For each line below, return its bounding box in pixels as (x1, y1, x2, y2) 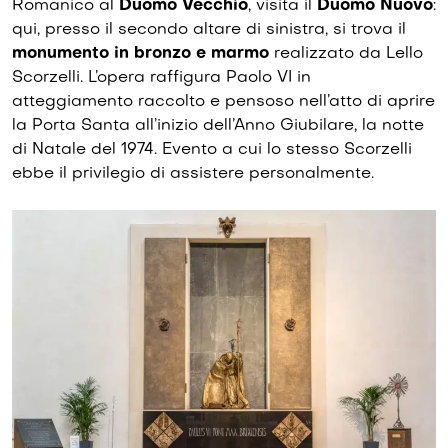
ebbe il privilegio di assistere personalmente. (12, 165, 374, 182)
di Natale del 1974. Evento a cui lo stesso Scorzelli (12, 141, 412, 158)
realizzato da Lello (269, 45, 423, 62)
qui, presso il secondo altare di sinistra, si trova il (12, 21, 406, 38)
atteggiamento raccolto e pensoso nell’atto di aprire (12, 93, 435, 110)
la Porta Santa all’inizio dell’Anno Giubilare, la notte (12, 117, 424, 134)
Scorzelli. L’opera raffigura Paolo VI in (12, 69, 311, 86)
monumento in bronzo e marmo (12, 45, 269, 62)
